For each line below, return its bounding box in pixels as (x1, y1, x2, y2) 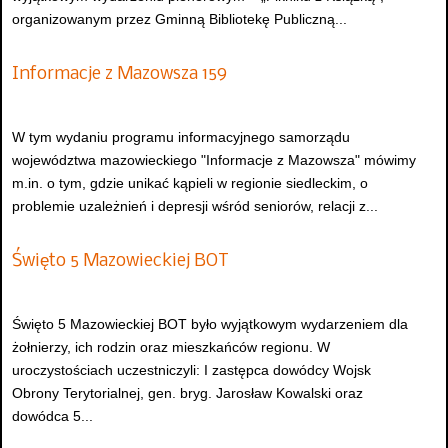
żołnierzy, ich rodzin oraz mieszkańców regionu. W (12, 338, 330, 355)
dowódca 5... (12, 407, 93, 424)
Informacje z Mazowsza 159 (12, 64, 227, 84)
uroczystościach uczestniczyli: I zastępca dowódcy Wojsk (12, 361, 371, 378)
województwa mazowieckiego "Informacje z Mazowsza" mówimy (12, 152, 416, 169)
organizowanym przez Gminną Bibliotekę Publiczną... (12, 11, 347, 28)
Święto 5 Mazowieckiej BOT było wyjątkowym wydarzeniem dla (12, 315, 408, 332)
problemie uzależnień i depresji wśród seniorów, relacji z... (12, 198, 378, 215)
